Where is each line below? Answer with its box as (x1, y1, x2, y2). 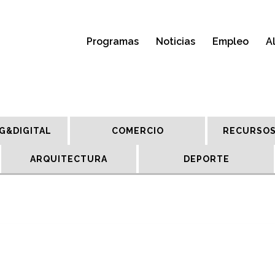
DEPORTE (183, 154, 230, 164)
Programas (87, 36, 139, 47)
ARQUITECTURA (30, 154, 107, 164)
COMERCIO (111, 126, 164, 136)
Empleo (212, 36, 249, 47)
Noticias (156, 36, 195, 47)
